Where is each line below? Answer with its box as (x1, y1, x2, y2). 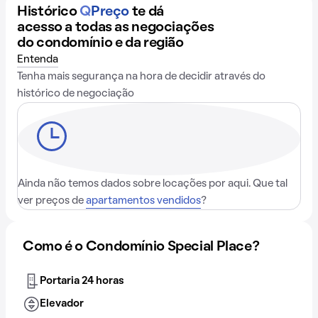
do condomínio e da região (17, 37, 184, 50)
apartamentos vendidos (86, 196, 201, 206)
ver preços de (18, 196, 86, 206)
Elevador (40, 299, 84, 309)
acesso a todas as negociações (17, 21, 214, 34)
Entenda (17, 55, 58, 65)
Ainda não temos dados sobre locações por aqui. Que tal (18, 179, 287, 189)
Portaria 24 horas (40, 276, 124, 286)
